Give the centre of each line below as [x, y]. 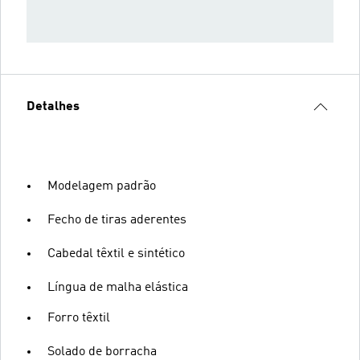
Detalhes [53, 107]
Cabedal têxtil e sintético [116, 254]
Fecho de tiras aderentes [117, 220]
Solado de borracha [102, 352]
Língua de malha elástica [118, 288]
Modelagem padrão [102, 186]
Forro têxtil [79, 318]
